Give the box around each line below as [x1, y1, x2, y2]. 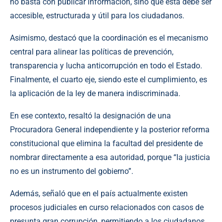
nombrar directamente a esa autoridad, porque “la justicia [10, 152, 210, 162]
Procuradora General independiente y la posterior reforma [10, 124, 210, 134]
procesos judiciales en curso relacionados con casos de [10, 202, 204, 212]
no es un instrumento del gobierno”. [10, 166, 133, 176]
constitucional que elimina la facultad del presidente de [10, 138, 203, 148]
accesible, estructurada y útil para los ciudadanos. [10, 10, 184, 20]
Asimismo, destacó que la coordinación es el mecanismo [10, 33, 208, 43]
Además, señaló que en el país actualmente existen [10, 188, 188, 198]
